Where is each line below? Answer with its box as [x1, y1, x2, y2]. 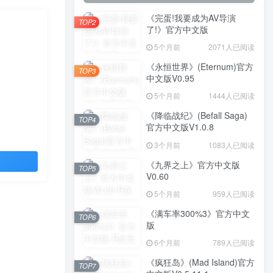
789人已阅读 [213, 236, 255, 247]
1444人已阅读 [208, 90, 255, 101]
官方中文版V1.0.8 [146, 121, 214, 133]
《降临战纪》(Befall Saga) [146, 109, 247, 122]
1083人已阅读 [208, 139, 255, 150]
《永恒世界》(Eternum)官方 [146, 60, 253, 73]
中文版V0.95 [146, 72, 194, 85]
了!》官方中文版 [146, 23, 208, 36]
